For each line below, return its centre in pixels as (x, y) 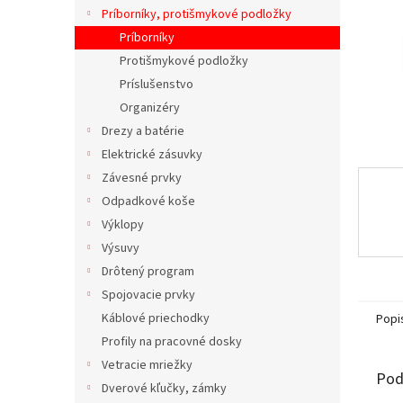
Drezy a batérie (143, 131)
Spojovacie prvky (148, 295)
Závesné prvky (142, 178)
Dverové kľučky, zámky (164, 389)
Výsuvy (121, 248)
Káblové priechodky (156, 318)
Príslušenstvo (157, 85)
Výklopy (123, 225)
